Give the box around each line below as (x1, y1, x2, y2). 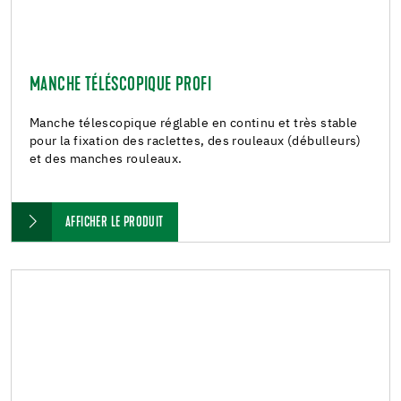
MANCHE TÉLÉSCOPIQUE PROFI (30, 76, 211, 97)
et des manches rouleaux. (30, 153, 183, 166)
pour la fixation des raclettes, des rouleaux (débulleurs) (30, 135, 362, 149)
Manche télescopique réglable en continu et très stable (30, 117, 358, 131)
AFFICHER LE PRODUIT (65, 216, 164, 231)
